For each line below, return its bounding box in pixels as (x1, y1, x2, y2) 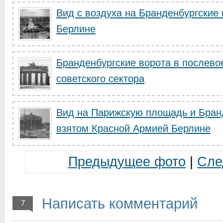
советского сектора (56, 73, 144, 84)
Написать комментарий (38, 196, 198, 212)
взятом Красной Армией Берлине (56, 123, 211, 134)
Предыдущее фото (68, 154, 186, 169)
